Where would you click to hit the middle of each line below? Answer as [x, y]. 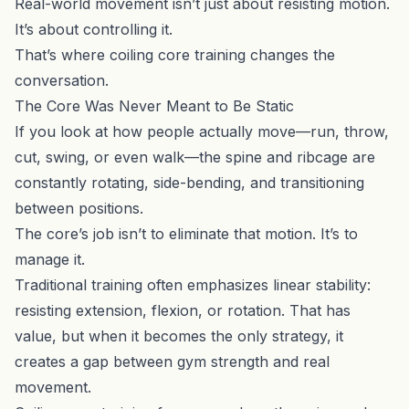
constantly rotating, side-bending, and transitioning [189, 182]
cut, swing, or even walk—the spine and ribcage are [195, 157]
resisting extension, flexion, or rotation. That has [183, 310]
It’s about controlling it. [94, 29]
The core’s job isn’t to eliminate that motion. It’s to [186, 233]
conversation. [62, 80]
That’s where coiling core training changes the [175, 54]
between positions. [79, 208]
